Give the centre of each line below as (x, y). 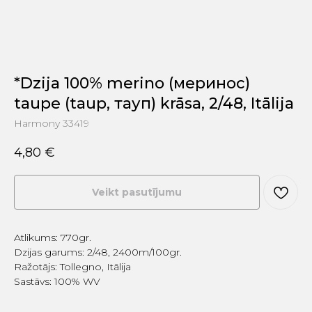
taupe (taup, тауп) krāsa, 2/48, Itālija (154, 103)
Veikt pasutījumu (137, 193)
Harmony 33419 (52, 123)
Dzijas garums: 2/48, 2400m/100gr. (98, 252)
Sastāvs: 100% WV (57, 282)
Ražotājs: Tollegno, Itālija (72, 267)
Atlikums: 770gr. (53, 238)
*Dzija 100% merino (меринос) (132, 83)
